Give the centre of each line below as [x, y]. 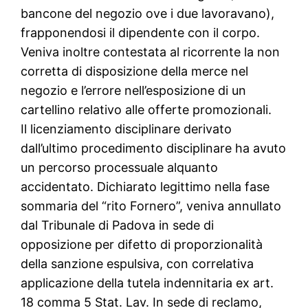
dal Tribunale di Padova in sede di [118, 225]
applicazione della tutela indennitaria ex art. [147, 283]
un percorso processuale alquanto [120, 168]
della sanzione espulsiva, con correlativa [137, 264]
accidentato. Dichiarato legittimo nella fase [145, 187]
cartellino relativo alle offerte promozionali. [146, 110]
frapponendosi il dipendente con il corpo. [141, 33]
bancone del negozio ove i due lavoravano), [148, 14]
